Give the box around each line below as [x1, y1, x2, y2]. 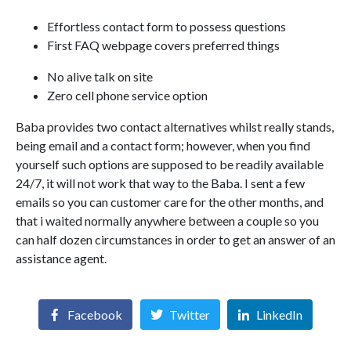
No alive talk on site [47, 69, 153, 85]
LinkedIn [256, 306, 303, 322]
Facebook [67, 306, 122, 322]
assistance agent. [16, 251, 107, 266]
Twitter [168, 306, 210, 322]
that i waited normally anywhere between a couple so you [16, 213, 319, 229]
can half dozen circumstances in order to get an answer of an [16, 232, 335, 248]
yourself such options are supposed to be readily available [16, 157, 324, 172]
